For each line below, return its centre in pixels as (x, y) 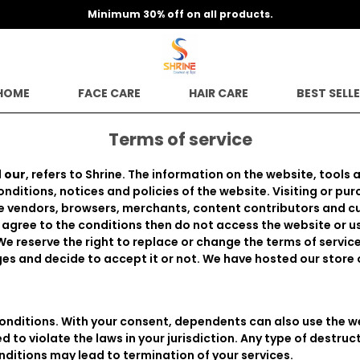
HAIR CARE (219, 93)
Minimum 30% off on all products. (180, 14)
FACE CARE (109, 93)
